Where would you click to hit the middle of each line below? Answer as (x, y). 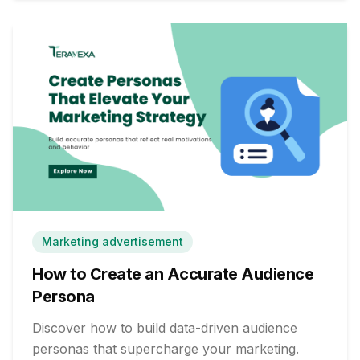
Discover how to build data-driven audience (165, 328)
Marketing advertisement (112, 241)
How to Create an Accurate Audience (173, 274)
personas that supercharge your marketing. (166, 349)
